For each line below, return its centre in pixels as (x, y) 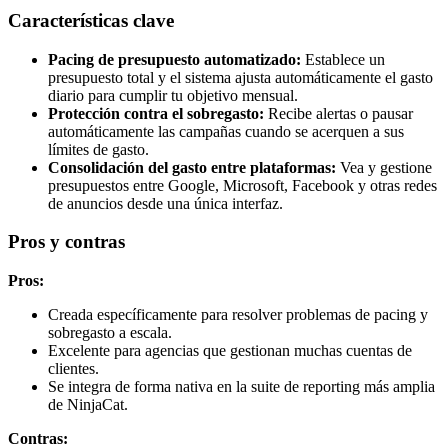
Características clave (91, 20)
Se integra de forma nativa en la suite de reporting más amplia (241, 386)
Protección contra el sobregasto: (156, 113)
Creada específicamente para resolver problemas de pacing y (238, 314)
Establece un (343, 59)
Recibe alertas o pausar (338, 113)
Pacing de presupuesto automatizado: (174, 59)
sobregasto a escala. (110, 332)
